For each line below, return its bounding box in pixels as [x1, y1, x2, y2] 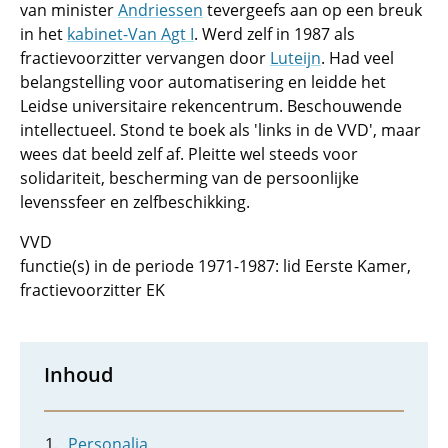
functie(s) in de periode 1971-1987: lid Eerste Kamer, [20, 255, 411, 277]
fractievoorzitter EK [20, 279, 165, 301]
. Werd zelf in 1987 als [194, 23, 355, 45]
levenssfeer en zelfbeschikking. [20, 191, 250, 213]
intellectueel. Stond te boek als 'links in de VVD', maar [20, 119, 421, 141]
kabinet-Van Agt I [67, 23, 194, 45]
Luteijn [270, 47, 321, 69]
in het [20, 23, 67, 45]
